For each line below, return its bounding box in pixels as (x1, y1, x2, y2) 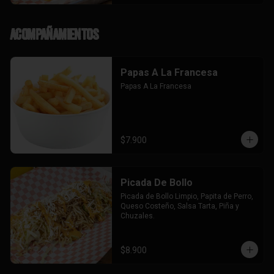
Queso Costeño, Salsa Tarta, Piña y (120, 202, 239, 210)
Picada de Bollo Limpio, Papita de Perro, (120, 192, 253, 201)
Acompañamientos (10, 25, 98, 43)
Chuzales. (120, 212, 155, 220)
